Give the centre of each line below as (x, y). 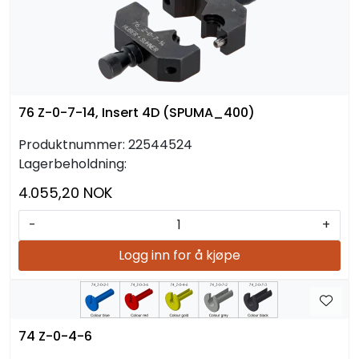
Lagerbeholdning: (73, 163)
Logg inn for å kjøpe (179, 255)
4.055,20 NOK (65, 192)
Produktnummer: (72, 144)
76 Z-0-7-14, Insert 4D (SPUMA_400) (137, 112)
